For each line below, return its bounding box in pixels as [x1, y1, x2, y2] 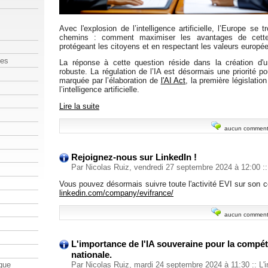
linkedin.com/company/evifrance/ [59, 188, 173, 197]
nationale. [71, 249, 112, 260]
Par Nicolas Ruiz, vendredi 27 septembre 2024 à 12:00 [71, 163, 263, 172]
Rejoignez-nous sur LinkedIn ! [71, 152, 197, 163]
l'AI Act [160, 76, 186, 86]
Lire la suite [59, 102, 99, 111]
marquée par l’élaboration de [59, 76, 161, 86]
